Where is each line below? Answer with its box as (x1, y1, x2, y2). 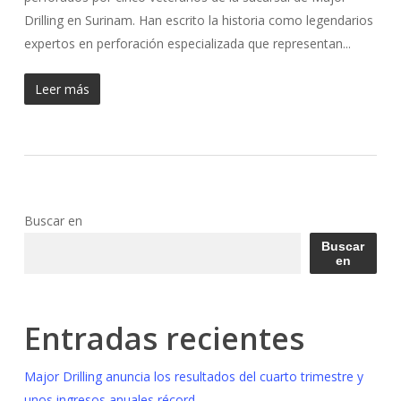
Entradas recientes (23, 318, 304, 359)
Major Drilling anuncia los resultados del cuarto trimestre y (23, 368, 363, 385)
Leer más (34, 81, 90, 98)
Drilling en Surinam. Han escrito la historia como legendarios (23, 12, 373, 29)
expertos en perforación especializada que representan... (23, 35, 351, 52)
